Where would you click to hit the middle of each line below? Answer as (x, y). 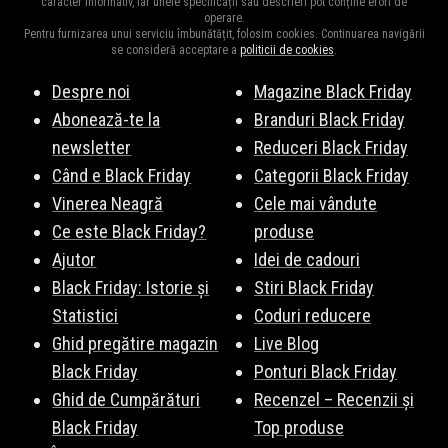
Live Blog (286, 344)
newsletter (92, 148)
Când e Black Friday (122, 176)
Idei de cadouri (307, 260)
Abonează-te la (106, 120)
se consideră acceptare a (175, 50)
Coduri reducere (312, 316)
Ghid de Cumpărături (126, 400)
